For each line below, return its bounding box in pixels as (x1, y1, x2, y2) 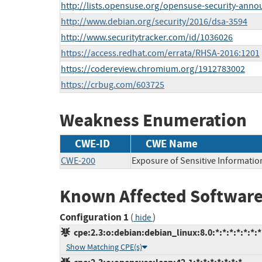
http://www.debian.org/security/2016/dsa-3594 (61, 16, 247, 28)
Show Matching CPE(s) (66, 242, 142, 253)
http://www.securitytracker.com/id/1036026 (61, 32, 233, 44)
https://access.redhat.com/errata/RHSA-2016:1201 (61, 47, 260, 60)
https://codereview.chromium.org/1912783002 (61, 63, 245, 75)
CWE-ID (75, 136, 110, 151)
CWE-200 (61, 154, 95, 167)
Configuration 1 (60, 211, 129, 225)
